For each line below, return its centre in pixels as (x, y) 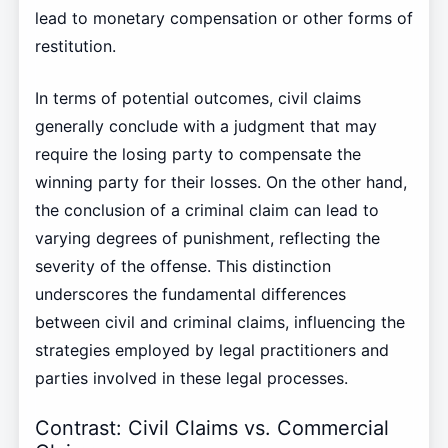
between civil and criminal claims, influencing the (219, 321)
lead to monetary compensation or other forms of (223, 17)
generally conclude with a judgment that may (205, 125)
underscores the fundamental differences (190, 293)
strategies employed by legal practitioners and (211, 349)
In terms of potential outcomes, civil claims (197, 97)
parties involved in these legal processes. (191, 377)
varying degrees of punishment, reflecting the (207, 237)
